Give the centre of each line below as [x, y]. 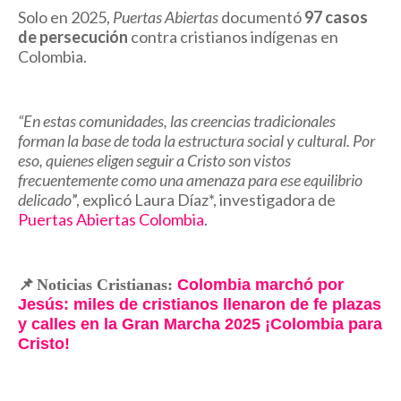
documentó [261, 17]
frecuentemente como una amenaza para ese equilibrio [190, 179]
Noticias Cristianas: [107, 284]
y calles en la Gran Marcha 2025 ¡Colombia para [200, 324]
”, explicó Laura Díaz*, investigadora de [204, 199]
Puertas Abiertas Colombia [111, 219]
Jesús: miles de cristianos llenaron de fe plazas [200, 304]
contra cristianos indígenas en [233, 36]
